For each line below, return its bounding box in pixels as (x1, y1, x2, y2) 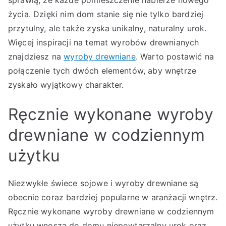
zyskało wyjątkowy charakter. (8, 80, 124, 90)
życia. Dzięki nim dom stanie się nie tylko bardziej (8, 9, 204, 19)
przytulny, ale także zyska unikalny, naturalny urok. (8, 23, 207, 33)
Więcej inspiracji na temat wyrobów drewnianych (8, 37, 199, 47)
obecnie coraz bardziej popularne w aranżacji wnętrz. (8, 192, 218, 202)
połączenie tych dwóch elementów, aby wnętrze (8, 66, 197, 76)
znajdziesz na (8, 51, 64, 62)
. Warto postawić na (135, 51, 214, 62)
